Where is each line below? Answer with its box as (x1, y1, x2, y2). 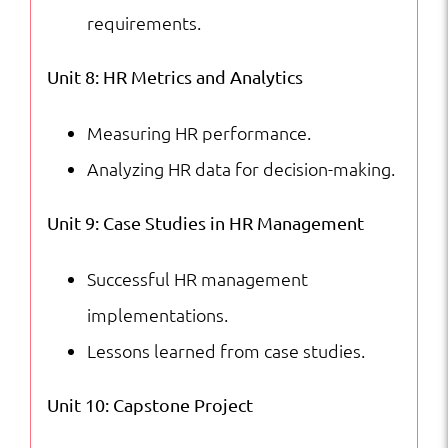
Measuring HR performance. (86, 120, 311, 144)
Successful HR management (86, 266, 308, 290)
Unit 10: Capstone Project (46, 393, 253, 415)
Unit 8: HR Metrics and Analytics (46, 65, 303, 87)
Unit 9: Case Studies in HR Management (46, 211, 364, 233)
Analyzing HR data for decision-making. (86, 156, 395, 180)
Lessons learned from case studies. (86, 338, 365, 362)
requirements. (86, 10, 201, 34)
